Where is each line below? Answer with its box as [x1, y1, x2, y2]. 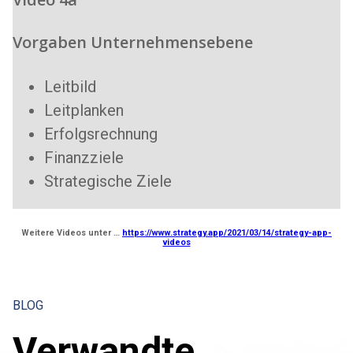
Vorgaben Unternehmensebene [13, 32, 253, 54]
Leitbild [44, 76, 96, 96]
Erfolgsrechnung [44, 124, 158, 143]
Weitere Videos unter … [21, 227, 122, 238]
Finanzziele [44, 147, 124, 167]
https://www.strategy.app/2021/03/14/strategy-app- [122, 227, 332, 238]
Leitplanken [44, 100, 124, 120]
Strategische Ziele [44, 171, 172, 191]
